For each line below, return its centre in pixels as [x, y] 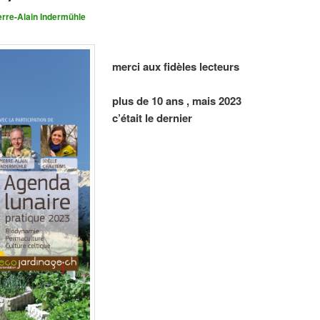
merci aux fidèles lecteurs [176, 66]
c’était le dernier [152, 117]
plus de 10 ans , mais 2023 [177, 100]
